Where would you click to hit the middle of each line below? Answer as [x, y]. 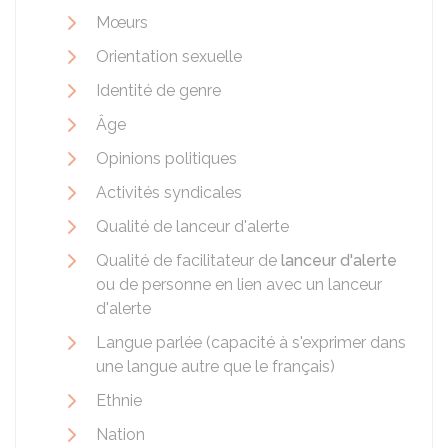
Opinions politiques [166, 158]
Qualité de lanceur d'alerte [192, 226]
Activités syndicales [169, 192]
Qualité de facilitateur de [188, 260]
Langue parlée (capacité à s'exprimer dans [251, 342]
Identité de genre [158, 90]
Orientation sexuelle [169, 56]
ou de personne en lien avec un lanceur [239, 284]
